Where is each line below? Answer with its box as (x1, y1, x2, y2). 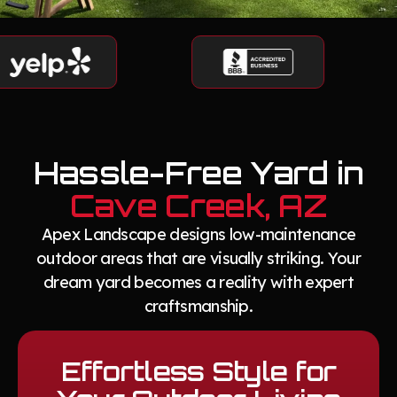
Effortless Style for (60, 354, 337, 388)
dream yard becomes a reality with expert (43, 272, 354, 293)
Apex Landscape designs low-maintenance (41, 224, 356, 245)
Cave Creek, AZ (69, 187, 328, 225)
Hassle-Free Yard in (33, 154, 364, 192)
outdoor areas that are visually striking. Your (36, 248, 361, 269)
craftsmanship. (144, 296, 253, 317)
